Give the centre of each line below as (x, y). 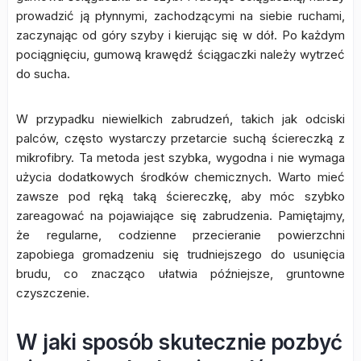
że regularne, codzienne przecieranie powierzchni (180, 235)
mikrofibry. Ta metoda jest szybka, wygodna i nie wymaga (180, 158)
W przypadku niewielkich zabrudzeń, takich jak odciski (180, 119)
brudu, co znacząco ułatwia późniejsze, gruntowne (180, 274)
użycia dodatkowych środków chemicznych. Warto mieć (180, 177)
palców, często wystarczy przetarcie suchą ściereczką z (180, 138)
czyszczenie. (53, 293)
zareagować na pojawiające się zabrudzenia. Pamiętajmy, (180, 216)
